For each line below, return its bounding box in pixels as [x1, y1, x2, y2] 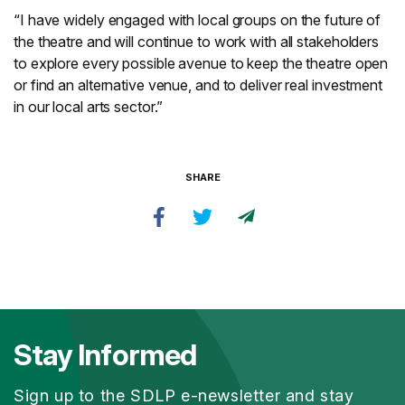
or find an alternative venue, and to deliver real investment [14, 76, 382, 94]
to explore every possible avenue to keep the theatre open [14, 54, 389, 72]
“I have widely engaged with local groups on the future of [14, 11, 381, 29]
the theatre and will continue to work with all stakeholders [14, 33, 380, 51]
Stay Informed [14, 337, 196, 372]
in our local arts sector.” [14, 98, 164, 116]
